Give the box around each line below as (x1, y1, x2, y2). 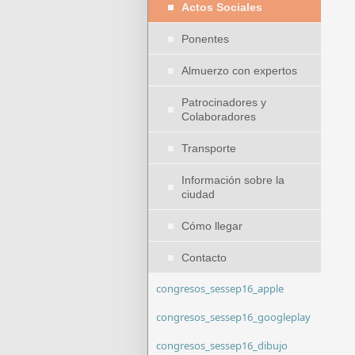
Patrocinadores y (181, 96, 266, 109)
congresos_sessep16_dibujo (156, 338, 288, 353)
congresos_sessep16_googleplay (156, 310, 311, 324)
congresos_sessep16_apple (156, 281, 284, 296)
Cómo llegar (181, 219, 242, 232)
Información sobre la (181, 174, 284, 186)
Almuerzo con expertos (181, 64, 297, 77)
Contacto (181, 251, 227, 264)
